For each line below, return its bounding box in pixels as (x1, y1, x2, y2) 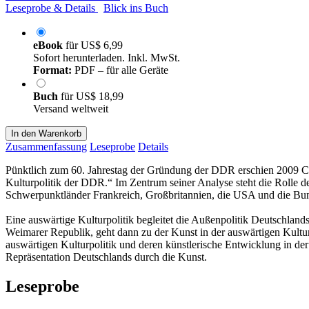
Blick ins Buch (103, 1, 168, 14)
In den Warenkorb (11, 128, 81, 139)
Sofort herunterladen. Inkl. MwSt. (33, 51, 180, 63)
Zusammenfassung (6, 140, 87, 152)
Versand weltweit (33, 102, 108, 114)
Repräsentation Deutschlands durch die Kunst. (6, 250, 207, 263)
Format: (33, 63, 72, 76)
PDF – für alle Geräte (72, 63, 168, 76)
